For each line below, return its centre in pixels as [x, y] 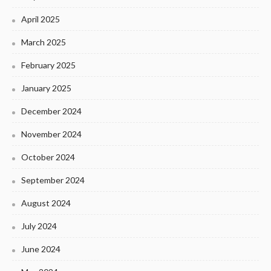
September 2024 [53, 180]
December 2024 [51, 111]
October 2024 [48, 157]
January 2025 [46, 88]
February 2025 [48, 65]
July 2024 [39, 226]
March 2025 [44, 42]
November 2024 [51, 134]
